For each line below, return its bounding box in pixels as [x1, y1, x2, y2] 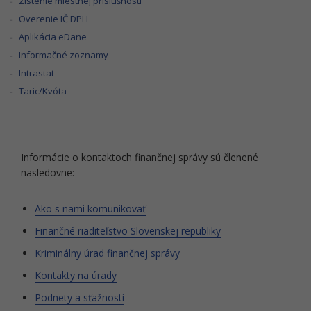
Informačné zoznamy [19, 49, 109, 61]
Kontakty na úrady [35, 269, 117, 282]
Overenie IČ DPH [19, 12, 89, 25]
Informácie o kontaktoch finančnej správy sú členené [21, 151, 258, 164]
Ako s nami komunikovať [35, 202, 146, 215]
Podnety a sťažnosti [35, 291, 124, 304]
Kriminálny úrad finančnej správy [35, 246, 180, 260]
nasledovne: [21, 166, 74, 179]
